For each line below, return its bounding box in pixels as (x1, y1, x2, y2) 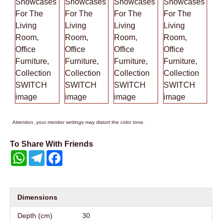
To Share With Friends (10, 140, 93, 148)
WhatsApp (27, 151, 55, 158)
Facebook (62, 151, 89, 158)
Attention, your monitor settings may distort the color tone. (12, 119, 145, 125)
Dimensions (17, 193, 57, 201)
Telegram (45, 151, 70, 158)
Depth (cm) (17, 212, 53, 220)
